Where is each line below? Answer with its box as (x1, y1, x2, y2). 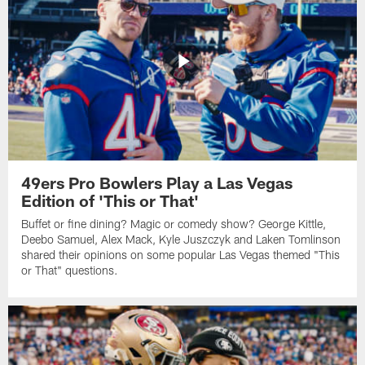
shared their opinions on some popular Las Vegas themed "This (21, 248, 341, 262)
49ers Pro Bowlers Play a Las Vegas (21, 173, 293, 193)
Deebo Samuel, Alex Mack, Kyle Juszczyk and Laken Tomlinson (21, 232, 341, 247)
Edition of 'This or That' (21, 191, 200, 211)
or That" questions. (21, 263, 119, 278)
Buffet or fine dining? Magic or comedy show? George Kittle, (21, 217, 327, 231)
